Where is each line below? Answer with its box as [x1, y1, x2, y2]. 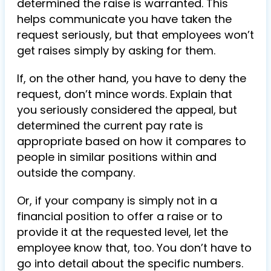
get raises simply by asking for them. [17, 43, 215, 58]
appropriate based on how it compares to [17, 134, 246, 149]
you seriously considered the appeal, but [17, 102, 237, 117]
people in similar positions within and [17, 149, 217, 165]
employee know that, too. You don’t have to [17, 240, 252, 255]
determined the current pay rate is [17, 118, 203, 133]
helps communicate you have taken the [17, 11, 232, 27]
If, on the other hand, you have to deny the [17, 71, 246, 86]
